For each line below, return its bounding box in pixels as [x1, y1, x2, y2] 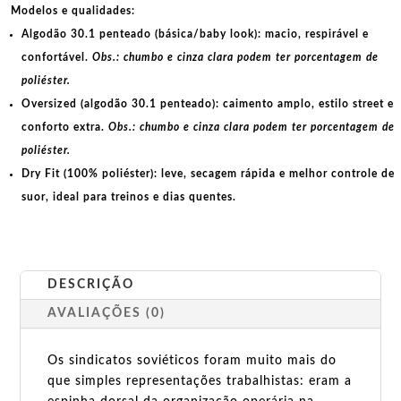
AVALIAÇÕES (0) [47, 306, 166, 320]
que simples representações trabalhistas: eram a [47, 374, 353, 388]
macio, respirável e [261, 28, 369, 39]
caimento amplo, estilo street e [219, 98, 394, 109]
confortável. [21, 51, 92, 63]
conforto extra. [21, 121, 108, 132]
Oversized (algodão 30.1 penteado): [21, 98, 219, 109]
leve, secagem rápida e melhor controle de [158, 167, 395, 179]
